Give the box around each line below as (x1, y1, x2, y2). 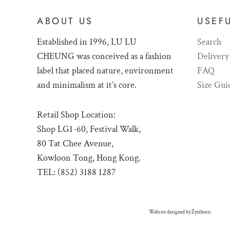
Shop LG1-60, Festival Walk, (37, 123, 141, 135)
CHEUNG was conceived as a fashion (37, 50, 171, 62)
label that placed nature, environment (37, 65, 174, 76)
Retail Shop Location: (37, 109, 118, 121)
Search (197, 36, 221, 48)
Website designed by (149, 209, 191, 216)
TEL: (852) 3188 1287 (37, 166, 116, 178)
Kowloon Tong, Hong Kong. (37, 152, 141, 164)
